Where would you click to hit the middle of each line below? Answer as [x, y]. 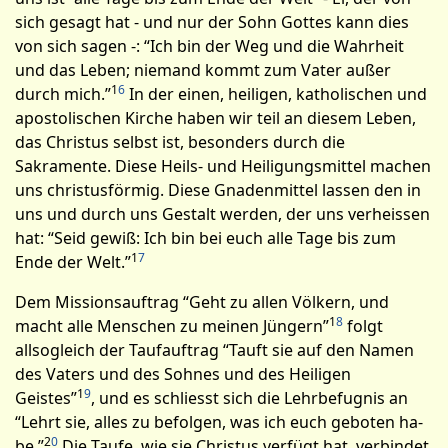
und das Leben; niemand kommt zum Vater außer [203, 70]
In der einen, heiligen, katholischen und [276, 94]
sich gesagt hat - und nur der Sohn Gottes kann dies [212, 22]
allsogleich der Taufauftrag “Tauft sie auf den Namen [214, 350]
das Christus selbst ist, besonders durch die [180, 142]
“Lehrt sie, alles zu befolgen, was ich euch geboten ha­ [219, 422]
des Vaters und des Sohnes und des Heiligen [183, 374]
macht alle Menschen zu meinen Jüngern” [172, 326]
